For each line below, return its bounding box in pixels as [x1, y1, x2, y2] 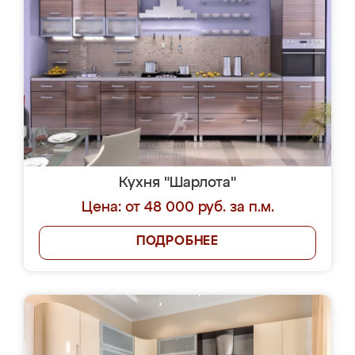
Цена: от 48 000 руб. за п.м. [81, 200, 274, 215]
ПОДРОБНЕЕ [136, 235, 219, 248]
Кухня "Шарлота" [119, 176, 236, 190]
